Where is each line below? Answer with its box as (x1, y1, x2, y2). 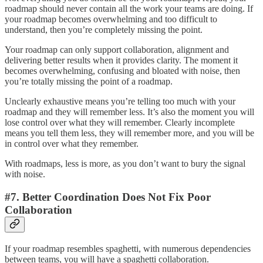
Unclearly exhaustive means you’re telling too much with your (5, 96, 235, 107)
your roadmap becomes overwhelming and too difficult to (5, 14, 217, 25)
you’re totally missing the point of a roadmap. (5, 76, 173, 87)
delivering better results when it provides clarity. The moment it (5, 55, 238, 66)
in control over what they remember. (5, 139, 139, 149)
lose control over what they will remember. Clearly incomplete (5, 117, 235, 128)
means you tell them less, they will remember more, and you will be (5, 128, 254, 139)
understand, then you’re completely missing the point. (5, 25, 203, 35)
